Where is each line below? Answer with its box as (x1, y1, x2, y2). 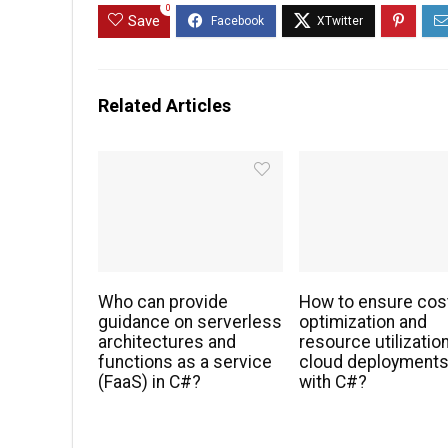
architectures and (98, 332, 237, 353)
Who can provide (98, 292, 229, 313)
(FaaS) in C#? (98, 372, 202, 393)
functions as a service (98, 352, 273, 373)
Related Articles (98, 95, 231, 117)
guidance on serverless (98, 312, 283, 333)
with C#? (299, 372, 368, 393)
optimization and (299, 312, 428, 333)
